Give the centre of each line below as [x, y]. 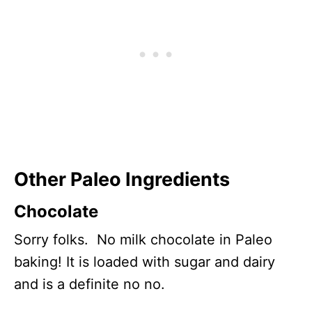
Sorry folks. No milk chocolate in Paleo [143, 239]
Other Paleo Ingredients [122, 179]
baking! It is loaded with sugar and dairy [145, 262]
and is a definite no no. [89, 284]
